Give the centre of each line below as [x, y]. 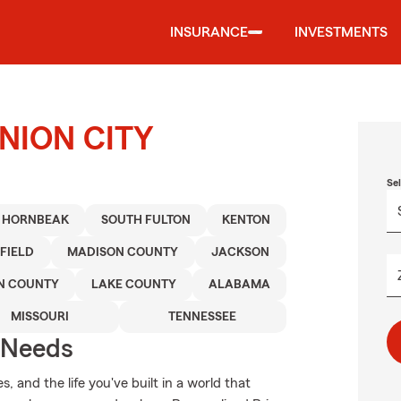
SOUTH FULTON [145, 220]
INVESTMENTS [341, 32]
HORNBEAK [36, 220]
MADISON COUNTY [123, 252]
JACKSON [241, 252]
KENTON [247, 220]
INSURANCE [209, 32]
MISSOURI [39, 317]
